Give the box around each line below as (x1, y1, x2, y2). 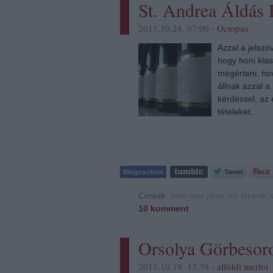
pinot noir (207, 191, 239, 200)
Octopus (217, 21, 249, 34)
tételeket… (218, 106, 259, 116)
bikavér (241, 191, 267, 200)
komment (148, 203, 189, 213)
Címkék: (138, 191, 171, 200)
